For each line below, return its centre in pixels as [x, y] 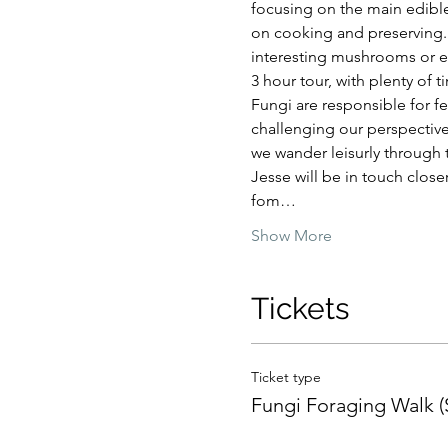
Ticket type [285, 377]
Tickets [299, 309]
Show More [291, 236]
